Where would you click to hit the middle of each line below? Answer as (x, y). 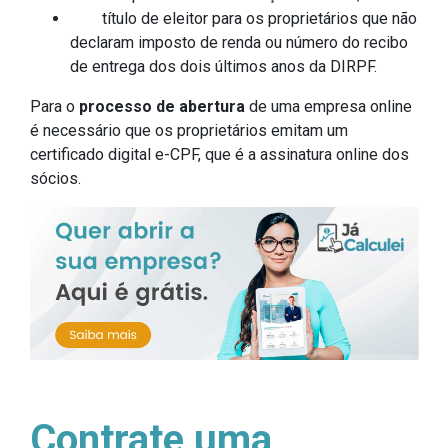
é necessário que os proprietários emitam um (189, 130)
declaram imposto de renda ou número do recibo (239, 42)
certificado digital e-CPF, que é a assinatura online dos (219, 154)
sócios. (55, 178)
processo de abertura (162, 106)
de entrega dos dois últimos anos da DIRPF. (223, 66)
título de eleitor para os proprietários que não (243, 18)
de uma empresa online (328, 106)
